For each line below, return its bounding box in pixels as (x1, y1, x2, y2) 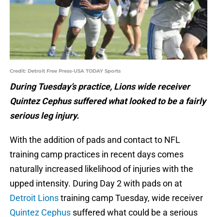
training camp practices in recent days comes (10, 149, 184, 160)
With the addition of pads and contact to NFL (10, 135, 180, 145)
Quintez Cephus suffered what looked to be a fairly (10, 96, 206, 107)
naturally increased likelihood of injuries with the (10, 164, 193, 174)
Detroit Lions (10, 193, 59, 203)
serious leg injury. (10, 110, 79, 121)
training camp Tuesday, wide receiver (59, 193, 203, 203)
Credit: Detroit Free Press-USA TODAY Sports (10, 68, 121, 75)
